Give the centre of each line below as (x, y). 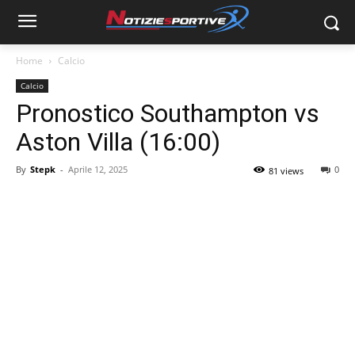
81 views (286, 171)
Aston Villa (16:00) (118, 142)
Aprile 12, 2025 (98, 169)
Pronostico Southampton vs (168, 113)
